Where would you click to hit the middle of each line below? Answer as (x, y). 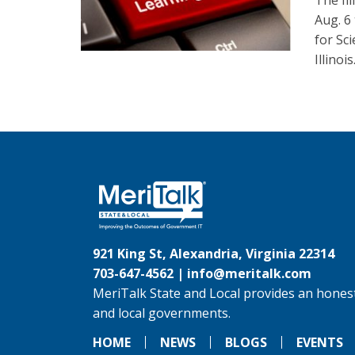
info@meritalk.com (249, 274)
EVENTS (320, 343)
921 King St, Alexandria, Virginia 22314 (214, 254)
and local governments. (162, 313)
